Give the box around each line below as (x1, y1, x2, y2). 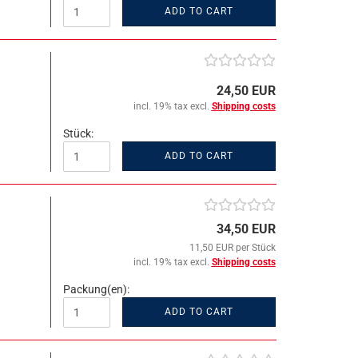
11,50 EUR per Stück (189, 242, 276, 253)
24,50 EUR (216, 83, 276, 98)
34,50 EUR (216, 221, 276, 237)
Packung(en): (62, 283, 129, 296)
